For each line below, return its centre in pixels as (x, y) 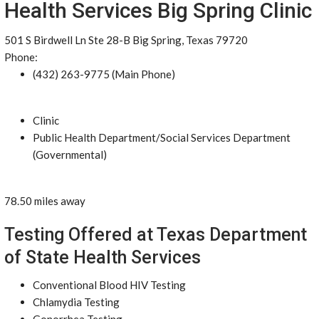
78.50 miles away (45, 201)
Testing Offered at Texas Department (156, 235)
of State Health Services (103, 257)
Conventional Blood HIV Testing (109, 285)
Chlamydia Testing (76, 302)
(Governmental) (70, 155)
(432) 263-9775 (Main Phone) (104, 74)
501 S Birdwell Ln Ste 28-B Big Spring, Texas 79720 (126, 40)
